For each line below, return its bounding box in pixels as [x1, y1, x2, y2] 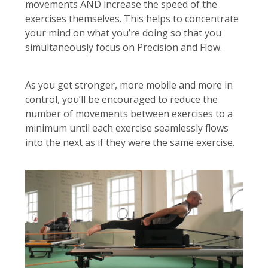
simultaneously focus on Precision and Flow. [25, 41, 222, 54]
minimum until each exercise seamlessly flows [25, 121, 229, 135]
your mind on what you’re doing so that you [25, 26, 221, 40]
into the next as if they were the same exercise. [25, 135, 234, 149]
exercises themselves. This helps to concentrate [25, 12, 239, 26]
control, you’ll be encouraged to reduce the [25, 92, 218, 106]
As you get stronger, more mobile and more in [25, 78, 233, 92]
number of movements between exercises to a [25, 106, 233, 120]
